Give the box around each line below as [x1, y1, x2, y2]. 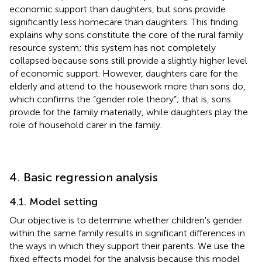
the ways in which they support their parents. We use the [9, 240, 245, 251]
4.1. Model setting [9, 195, 98, 208]
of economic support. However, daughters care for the [9, 67, 238, 79]
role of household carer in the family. [9, 119, 162, 130]
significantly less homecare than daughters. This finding [9, 16, 238, 27]
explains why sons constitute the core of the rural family [9, 29, 243, 40]
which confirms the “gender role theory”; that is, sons [9, 93, 231, 105]
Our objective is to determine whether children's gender [9, 214, 242, 226]
